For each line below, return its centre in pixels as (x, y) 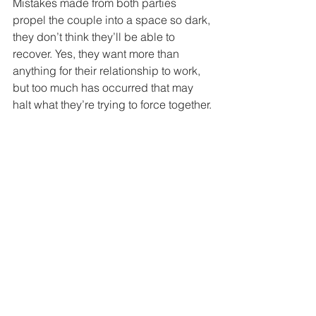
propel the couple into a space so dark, (113, 19)
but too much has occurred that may (104, 87)
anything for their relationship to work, (108, 70)
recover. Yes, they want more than (97, 53)
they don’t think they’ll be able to (95, 36)
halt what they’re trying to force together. (112, 104)
